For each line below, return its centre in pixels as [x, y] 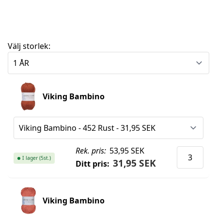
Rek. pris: [91, 151]
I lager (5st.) [37, 158]
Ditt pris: [92, 164]
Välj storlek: [29, 46]
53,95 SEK [126, 151]
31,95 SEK [135, 163]
